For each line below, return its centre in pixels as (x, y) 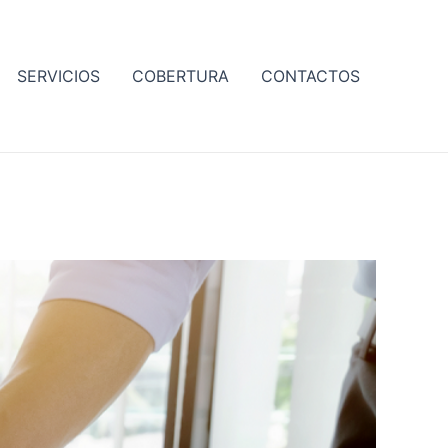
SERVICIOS (58, 76)
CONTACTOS (310, 76)
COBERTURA (180, 76)
